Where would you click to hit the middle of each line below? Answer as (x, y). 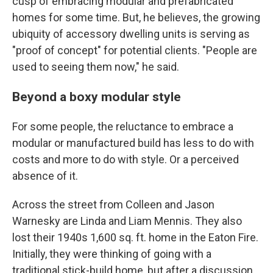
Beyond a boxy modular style (97, 97)
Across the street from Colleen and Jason (113, 204)
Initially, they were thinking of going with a (112, 254)
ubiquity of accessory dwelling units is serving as (131, 34)
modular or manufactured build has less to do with (133, 143)
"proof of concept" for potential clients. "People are (135, 50)
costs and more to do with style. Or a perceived (126, 159)
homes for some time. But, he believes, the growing (136, 17)
